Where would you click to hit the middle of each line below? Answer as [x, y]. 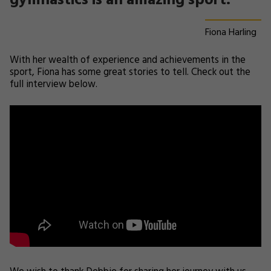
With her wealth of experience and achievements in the [128, 60]
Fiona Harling [231, 33]
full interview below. [54, 85]
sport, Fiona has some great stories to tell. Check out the [130, 73]
